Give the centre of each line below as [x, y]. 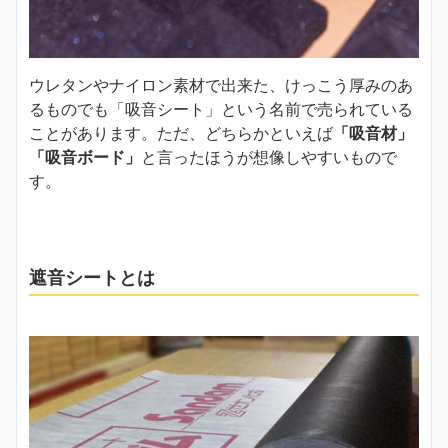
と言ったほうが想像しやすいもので [269, 158]
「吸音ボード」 [85, 158]
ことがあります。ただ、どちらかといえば [181, 134]
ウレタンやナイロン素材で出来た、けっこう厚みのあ [221, 86]
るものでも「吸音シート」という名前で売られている [221, 110]
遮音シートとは [92, 278]
